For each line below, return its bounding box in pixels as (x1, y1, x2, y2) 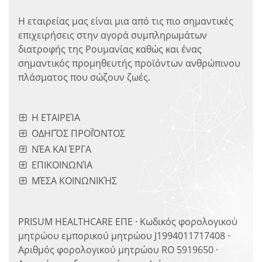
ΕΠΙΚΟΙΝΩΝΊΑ (32, 158, 93, 172)
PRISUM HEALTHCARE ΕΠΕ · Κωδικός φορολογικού (18, 215, 237, 229)
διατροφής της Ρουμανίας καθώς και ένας (18, 43, 202, 56)
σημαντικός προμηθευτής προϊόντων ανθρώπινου (18, 57, 240, 70)
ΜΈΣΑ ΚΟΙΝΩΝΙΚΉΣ (32, 174, 118, 188)
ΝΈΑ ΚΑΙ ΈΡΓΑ (32, 143, 92, 156)
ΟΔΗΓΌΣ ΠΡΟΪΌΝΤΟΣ (32, 127, 126, 140)
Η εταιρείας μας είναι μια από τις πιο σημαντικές (18, 15, 233, 28)
